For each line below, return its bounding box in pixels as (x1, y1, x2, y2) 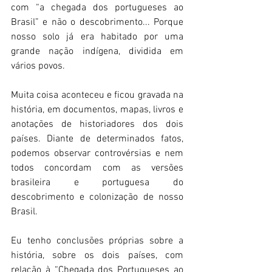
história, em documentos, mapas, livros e (11, 103, 183, 116)
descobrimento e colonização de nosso (11, 191, 183, 203)
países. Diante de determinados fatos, (11, 132, 183, 145)
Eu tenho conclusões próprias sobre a (11, 234, 183, 247)
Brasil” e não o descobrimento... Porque (11, 16, 183, 29)
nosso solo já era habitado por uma (11, 30, 183, 43)
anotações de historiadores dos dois (11, 118, 183, 131)
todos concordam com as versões (11, 161, 183, 174)
